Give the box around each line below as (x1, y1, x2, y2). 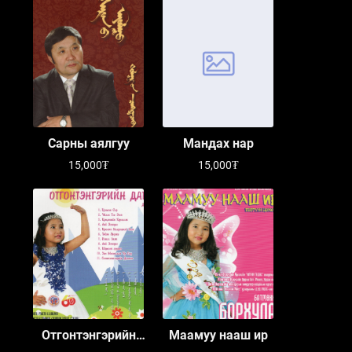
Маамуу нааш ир (168, 328, 268, 343)
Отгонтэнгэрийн (41, 328, 136, 343)
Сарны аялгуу (47, 136, 130, 151)
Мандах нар (182, 136, 254, 151)
